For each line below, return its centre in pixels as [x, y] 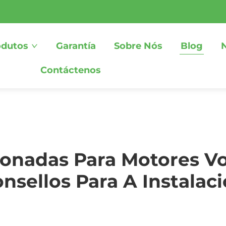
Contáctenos [70, 70]
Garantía [76, 46]
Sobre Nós [138, 46]
